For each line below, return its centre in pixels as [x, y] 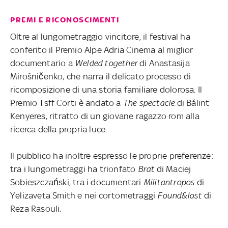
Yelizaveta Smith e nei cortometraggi [84, 195]
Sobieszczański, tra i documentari [77, 182]
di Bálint [192, 103]
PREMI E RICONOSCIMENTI [65, 20]
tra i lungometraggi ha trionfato [74, 169]
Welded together [105, 63]
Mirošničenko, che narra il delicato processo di [101, 76]
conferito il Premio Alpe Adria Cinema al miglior [102, 50]
